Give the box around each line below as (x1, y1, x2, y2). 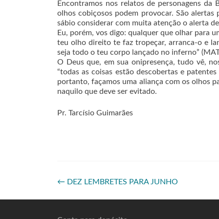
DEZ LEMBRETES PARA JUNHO (65, 178, 178, 186)
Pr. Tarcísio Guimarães (57, 109, 133, 117)
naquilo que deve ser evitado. (57, 88, 157, 95)
